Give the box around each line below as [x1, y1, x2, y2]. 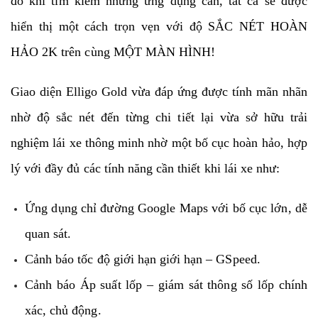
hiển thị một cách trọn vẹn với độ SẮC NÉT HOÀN [11, 18, 307, 33]
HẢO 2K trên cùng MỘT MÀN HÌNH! [11, 44, 216, 59]
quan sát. [25, 226, 72, 241]
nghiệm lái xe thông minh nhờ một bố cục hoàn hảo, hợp [11, 135, 307, 150]
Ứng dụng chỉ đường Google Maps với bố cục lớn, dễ [25, 200, 307, 215]
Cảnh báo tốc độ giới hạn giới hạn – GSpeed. [25, 251, 261, 266]
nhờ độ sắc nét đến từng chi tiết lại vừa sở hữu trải [11, 109, 307, 124]
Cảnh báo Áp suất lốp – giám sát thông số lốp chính [25, 277, 307, 292]
